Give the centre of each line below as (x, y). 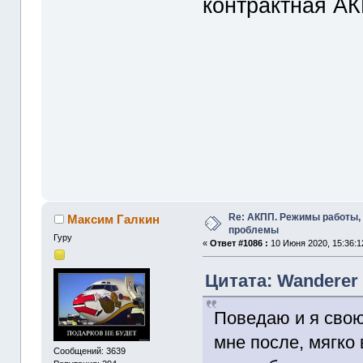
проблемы (254, 231)
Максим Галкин (113, 220)
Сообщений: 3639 (90, 350)
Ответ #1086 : (239, 243)
